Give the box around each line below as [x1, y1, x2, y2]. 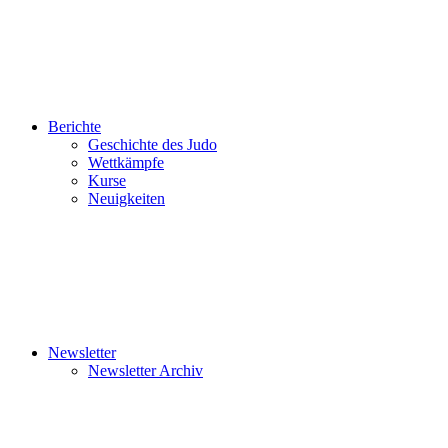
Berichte [48, 118, 101, 135]
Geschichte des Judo [88, 136, 217, 153]
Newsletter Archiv [88, 362, 203, 379]
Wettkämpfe [88, 154, 164, 171]
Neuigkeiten [88, 190, 165, 207]
